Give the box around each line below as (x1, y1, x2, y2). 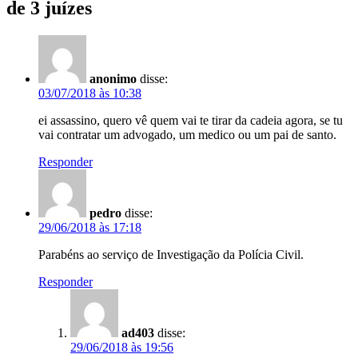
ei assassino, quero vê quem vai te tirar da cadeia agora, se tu (38, 113, 343, 127)
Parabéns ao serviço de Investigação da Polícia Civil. (38, 247, 304, 261)
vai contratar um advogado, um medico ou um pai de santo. (38, 127, 336, 141)
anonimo (89, 71, 137, 86)
